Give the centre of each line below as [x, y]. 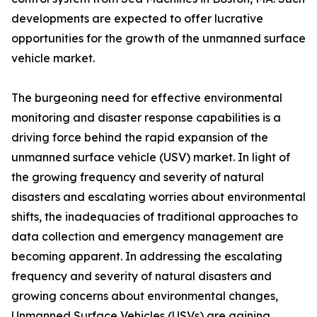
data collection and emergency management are [148, 237]
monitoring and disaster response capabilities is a [146, 118]
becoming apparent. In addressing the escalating [147, 257]
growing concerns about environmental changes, [145, 296]
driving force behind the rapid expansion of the [140, 138]
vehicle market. [53, 58]
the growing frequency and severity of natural [138, 177]
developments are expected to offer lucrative [137, 19]
